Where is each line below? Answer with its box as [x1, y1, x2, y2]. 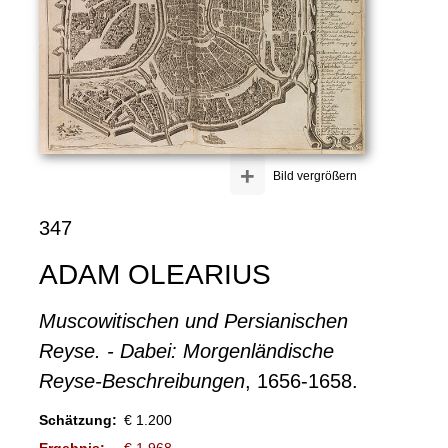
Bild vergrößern [272, 168, 357, 183]
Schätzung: [38, 411, 117, 428]
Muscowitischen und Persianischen [38, 309, 348, 332]
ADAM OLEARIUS [38, 258, 271, 290]
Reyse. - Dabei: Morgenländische [38, 339, 334, 362]
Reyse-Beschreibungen [38, 369, 245, 392]
